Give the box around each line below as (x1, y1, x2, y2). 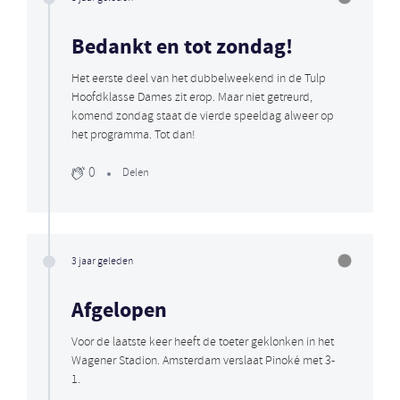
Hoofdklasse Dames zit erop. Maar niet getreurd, (71, 88, 312, 106)
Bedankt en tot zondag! (71, 32, 293, 62)
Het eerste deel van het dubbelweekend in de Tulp (71, 70, 326, 87)
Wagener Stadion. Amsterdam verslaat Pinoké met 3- (71, 352, 335, 370)
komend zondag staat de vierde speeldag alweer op (71, 107, 334, 125)
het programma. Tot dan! (71, 126, 196, 144)
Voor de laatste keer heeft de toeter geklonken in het (71, 333, 334, 351)
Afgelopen (71, 296, 167, 326)
